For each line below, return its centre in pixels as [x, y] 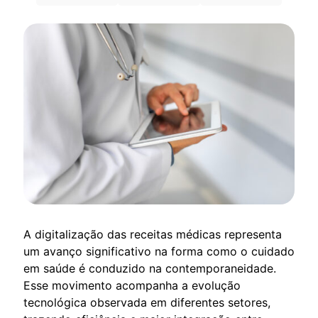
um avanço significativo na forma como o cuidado [159, 251]
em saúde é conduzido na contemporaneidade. [150, 268]
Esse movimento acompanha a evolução [132, 285]
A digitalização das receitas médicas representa [153, 234]
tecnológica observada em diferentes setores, [147, 302]
